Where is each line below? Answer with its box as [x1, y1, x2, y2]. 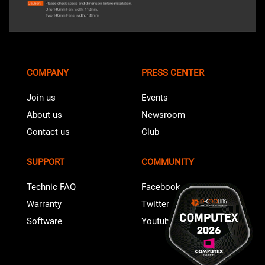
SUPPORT [27, 157, 64, 168]
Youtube [141, 216, 174, 227]
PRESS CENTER [141, 67, 204, 79]
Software [27, 216, 62, 227]
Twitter [141, 199, 169, 210]
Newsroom [141, 109, 185, 121]
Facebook [141, 182, 180, 193]
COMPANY [27, 67, 69, 79]
